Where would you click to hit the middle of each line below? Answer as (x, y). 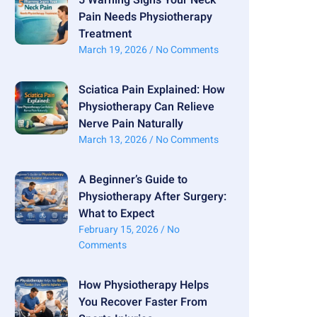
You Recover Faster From (143, 302)
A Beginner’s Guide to (133, 179)
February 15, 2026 (119, 229)
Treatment (105, 34)
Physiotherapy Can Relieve (146, 106)
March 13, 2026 (114, 139)
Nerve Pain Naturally (131, 123)
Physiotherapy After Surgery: (152, 196)
